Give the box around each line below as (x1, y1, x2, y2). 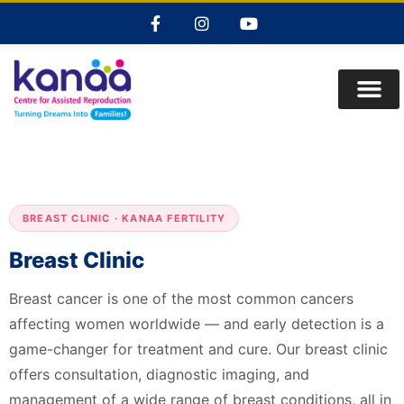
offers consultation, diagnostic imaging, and (9, 364, 309, 383)
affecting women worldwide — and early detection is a (9, 314, 384, 333)
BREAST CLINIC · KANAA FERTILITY (23, 211, 226, 225)
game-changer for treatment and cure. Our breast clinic (9, 339, 388, 358)
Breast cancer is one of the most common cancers (9, 289, 353, 308)
